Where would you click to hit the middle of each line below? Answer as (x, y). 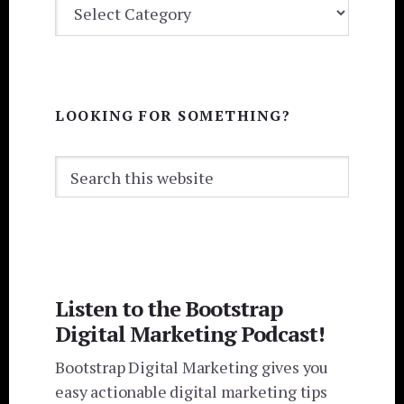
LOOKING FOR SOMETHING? (173, 115)
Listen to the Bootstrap (169, 309)
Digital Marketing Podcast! (190, 334)
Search (79, 166)
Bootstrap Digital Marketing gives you (192, 367)
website (82, 215)
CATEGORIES (103, 24)
